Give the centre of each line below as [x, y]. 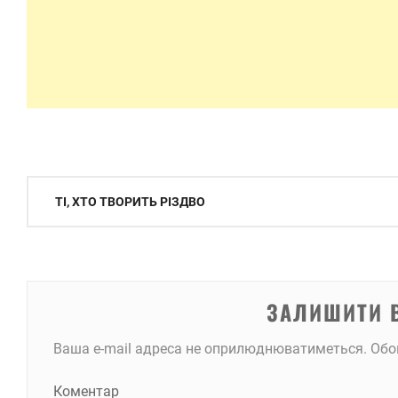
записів [59, 223]
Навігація [68, 191]
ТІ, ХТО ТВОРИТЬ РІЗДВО [130, 202]
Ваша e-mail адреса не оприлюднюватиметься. [210, 349]
